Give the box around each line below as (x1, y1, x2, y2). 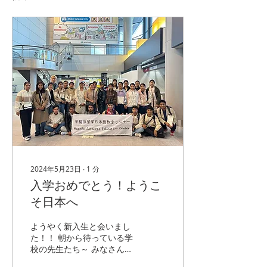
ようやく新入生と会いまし (30, 221, 131, 232)
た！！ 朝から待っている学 (30, 232, 133, 243)
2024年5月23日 (30, 164, 81, 173)
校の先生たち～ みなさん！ (30, 243, 133, 254)
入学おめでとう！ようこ (30, 178, 162, 193)
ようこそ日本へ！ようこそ (30, 254, 131, 266)
